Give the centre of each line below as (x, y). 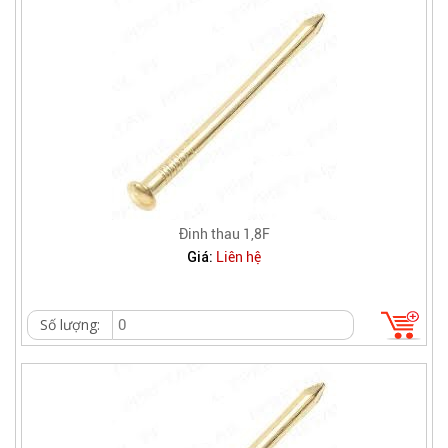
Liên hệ (238, 257)
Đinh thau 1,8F (224, 234)
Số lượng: (70, 324)
